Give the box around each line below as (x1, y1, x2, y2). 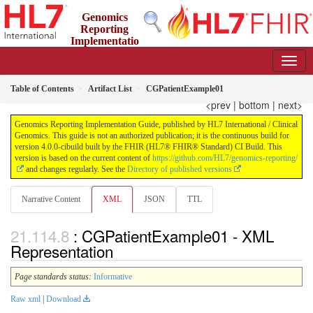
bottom (239, 98, 270, 112)
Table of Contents (10, 84, 74, 94)
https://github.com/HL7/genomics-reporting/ (152, 153, 298, 163)
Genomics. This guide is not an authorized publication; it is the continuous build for (15, 131, 289, 140)
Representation (10, 240, 113, 263)
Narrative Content (22, 194, 80, 204)
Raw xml (10, 294, 41, 305)
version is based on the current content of (15, 153, 152, 163)
